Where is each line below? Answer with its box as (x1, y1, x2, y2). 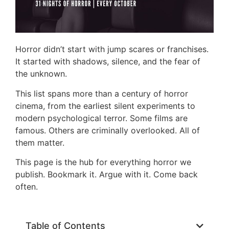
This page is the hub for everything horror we (15, 157, 191, 168)
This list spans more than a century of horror (15, 88, 188, 99)
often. (15, 181, 38, 192)
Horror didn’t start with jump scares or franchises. (15, 44, 209, 55)
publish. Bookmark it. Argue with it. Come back (15, 169, 198, 180)
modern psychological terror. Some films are (15, 112, 188, 123)
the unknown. (15, 68, 67, 79)
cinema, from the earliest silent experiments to (15, 100, 195, 111)
